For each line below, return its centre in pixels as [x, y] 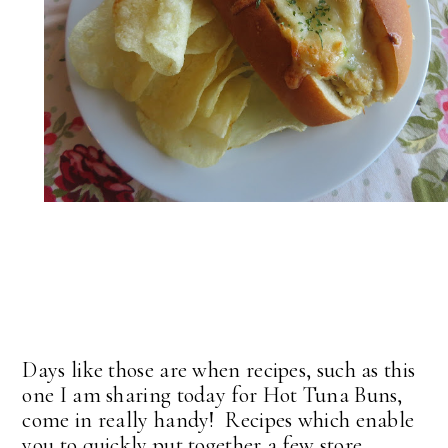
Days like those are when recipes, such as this [219, 369]
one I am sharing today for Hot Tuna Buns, [212, 394]
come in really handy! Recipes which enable [218, 419]
